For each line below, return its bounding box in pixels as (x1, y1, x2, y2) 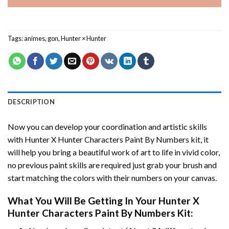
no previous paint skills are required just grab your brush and (8, 159, 217, 170)
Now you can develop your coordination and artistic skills (8, 121, 207, 131)
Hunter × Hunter (61, 34, 106, 42)
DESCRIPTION (8, 97, 55, 106)
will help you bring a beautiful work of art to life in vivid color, (8, 147, 220, 157)
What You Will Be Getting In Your (8, 194, 158, 207)
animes (24, 34, 45, 42)
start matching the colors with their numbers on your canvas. (8, 172, 217, 182)
